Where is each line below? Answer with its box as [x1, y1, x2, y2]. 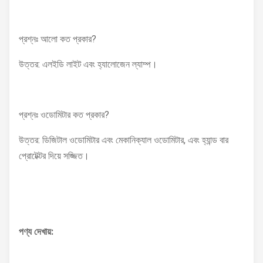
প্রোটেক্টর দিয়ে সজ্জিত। [19, 150, 89, 161]
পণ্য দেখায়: [19, 226, 53, 237]
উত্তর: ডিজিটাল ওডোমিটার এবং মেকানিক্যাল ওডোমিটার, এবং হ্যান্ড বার [19, 134, 228, 146]
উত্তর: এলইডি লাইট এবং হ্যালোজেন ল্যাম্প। [19, 59, 157, 70]
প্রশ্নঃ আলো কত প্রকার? [19, 33, 96, 45]
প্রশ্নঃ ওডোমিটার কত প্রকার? [19, 109, 109, 120]
